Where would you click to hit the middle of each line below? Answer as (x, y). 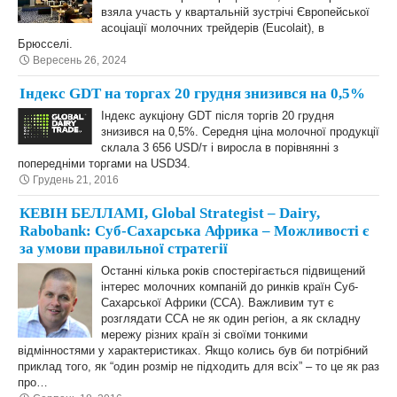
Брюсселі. (45, 44)
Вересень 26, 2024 (80, 60)
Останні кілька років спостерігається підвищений (233, 271)
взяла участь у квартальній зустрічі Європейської (235, 12)
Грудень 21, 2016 (76, 180)
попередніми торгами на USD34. (104, 163)
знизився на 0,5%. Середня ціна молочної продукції (240, 132)
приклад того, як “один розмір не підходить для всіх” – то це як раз (198, 366)
